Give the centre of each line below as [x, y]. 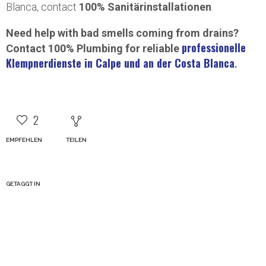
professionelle [214, 47]
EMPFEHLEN [24, 140]
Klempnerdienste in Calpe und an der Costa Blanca [120, 63]
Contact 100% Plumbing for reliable [94, 48]
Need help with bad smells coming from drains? [122, 33]
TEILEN [76, 140]
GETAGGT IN [23, 184]
